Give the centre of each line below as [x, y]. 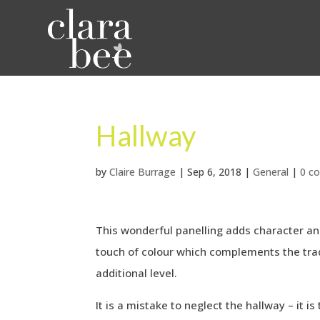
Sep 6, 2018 [215, 171]
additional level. [137, 272]
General [271, 171]
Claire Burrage [143, 171]
